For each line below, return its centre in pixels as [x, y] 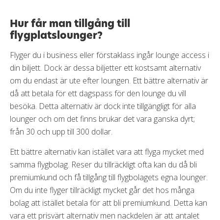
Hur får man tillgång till [70, 23]
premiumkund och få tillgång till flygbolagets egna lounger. [109, 177]
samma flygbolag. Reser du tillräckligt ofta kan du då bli [103, 164]
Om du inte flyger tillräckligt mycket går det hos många [102, 190]
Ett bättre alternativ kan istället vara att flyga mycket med [107, 151]
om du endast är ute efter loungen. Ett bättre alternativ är [109, 80]
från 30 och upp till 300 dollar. [61, 131]
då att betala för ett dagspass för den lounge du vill [98, 93]
